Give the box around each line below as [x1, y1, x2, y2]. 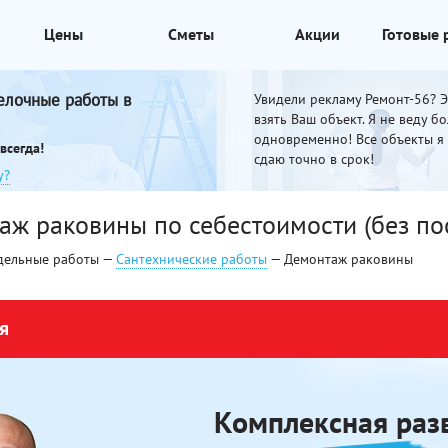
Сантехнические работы [116, 251, 267, 268]
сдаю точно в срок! [254, 151, 374, 168]
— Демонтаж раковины [267, 251, 413, 268]
